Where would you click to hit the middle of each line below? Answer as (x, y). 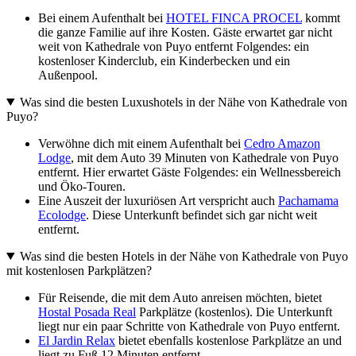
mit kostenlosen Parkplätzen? (79, 270)
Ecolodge (62, 215)
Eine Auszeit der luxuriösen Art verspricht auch (158, 200)
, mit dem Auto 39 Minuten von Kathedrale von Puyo (205, 157)
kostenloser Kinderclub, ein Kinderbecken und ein (164, 60)
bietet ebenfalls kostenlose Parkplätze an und (228, 340)
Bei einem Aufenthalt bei (102, 17)
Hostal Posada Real (87, 311)
